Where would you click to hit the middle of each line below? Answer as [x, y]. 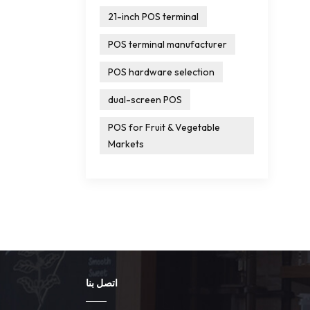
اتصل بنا [102, 283]
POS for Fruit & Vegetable [164, 127]
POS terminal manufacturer [167, 44]
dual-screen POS [145, 99]
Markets [126, 144]
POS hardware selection [161, 72]
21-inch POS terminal [153, 16]
